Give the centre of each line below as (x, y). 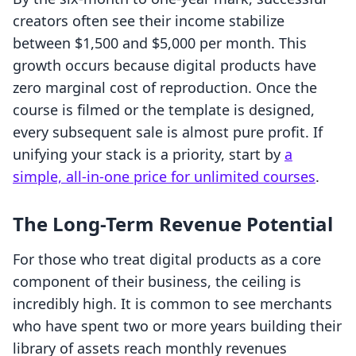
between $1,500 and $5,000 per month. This (160, 43)
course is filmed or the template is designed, (164, 110)
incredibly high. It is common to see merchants (172, 304)
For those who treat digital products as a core (167, 259)
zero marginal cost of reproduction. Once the (165, 88)
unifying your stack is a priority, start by (149, 155)
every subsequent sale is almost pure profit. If (168, 132)
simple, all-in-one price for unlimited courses (164, 177)
